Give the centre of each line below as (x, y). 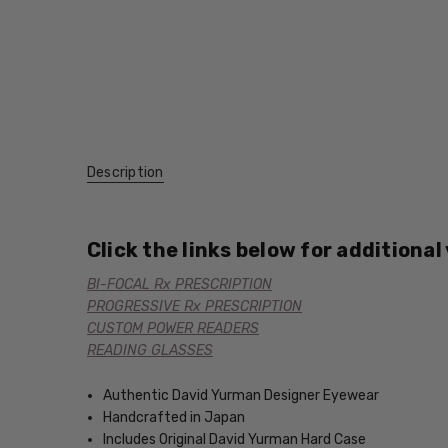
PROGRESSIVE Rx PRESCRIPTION (194, 307)
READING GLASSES (149, 351)
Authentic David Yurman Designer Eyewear (241, 395)
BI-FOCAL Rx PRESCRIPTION (179, 285)
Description (125, 172)
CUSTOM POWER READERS (172, 329)
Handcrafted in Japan (174, 417)
